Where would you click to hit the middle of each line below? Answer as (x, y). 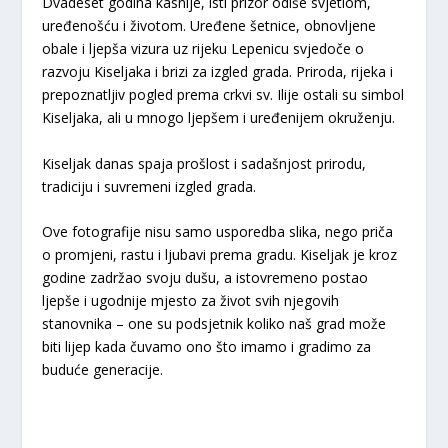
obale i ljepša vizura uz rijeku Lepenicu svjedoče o (203, 49)
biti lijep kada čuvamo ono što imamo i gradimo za (207, 347)
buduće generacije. (103, 370)
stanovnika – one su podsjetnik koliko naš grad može (214, 324)
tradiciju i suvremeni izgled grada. (149, 186)
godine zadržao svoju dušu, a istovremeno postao (205, 278)
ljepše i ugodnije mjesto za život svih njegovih (191, 301)
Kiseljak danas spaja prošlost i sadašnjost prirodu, (204, 163)
